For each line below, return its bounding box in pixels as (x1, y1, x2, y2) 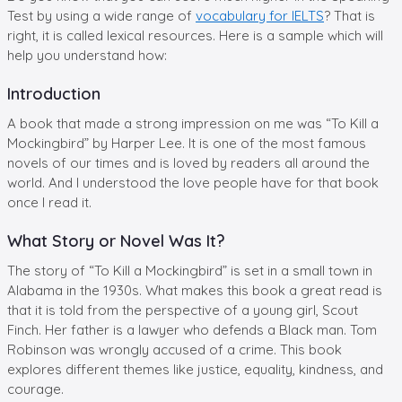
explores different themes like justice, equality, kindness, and (7, 360, 383, 378)
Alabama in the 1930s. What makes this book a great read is (7, 281, 382, 299)
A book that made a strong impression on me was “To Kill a (7, 114, 379, 132)
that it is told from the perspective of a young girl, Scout (7, 301, 358, 319)
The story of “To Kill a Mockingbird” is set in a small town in (7, 261, 372, 279)
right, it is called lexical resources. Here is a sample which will (7, 26, 383, 44)
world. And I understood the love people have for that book (7, 173, 379, 191)
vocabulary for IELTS (196, 6, 324, 24)
